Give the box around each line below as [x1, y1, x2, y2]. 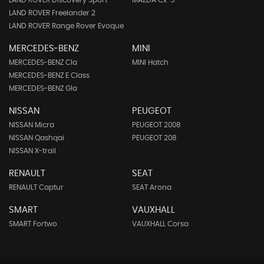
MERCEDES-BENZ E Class [9, 72, 90, 80]
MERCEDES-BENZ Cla [9, 59, 77, 67]
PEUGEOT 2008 [131, 121, 181, 129]
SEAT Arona [131, 184, 171, 192]
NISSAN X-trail [9, 147, 56, 155]
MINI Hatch [131, 59, 169, 67]
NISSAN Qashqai [9, 134, 64, 142]
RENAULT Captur [9, 184, 64, 192]
